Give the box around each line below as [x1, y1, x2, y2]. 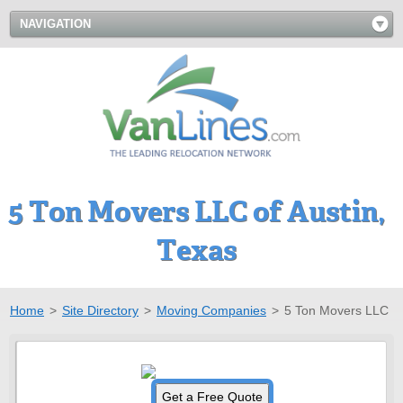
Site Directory [62, 302, 139, 318]
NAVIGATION [20, 17, 91, 31]
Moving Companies [157, 302, 266, 318]
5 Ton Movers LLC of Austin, [7, 193, 385, 229]
